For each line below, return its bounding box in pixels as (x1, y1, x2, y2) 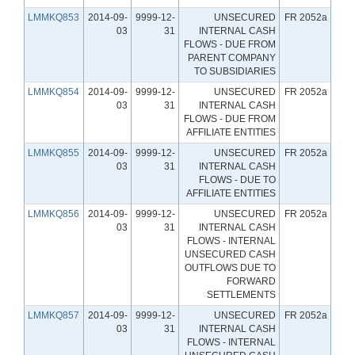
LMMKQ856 (28, 208, 79, 219)
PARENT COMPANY (188, 52, 276, 63)
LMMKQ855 (28, 147, 79, 158)
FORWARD (227, 275, 276, 287)
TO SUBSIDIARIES (194, 65, 276, 77)
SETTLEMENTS (207, 288, 276, 300)
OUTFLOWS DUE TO (185, 261, 276, 273)
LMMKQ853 (28, 11, 79, 23)
